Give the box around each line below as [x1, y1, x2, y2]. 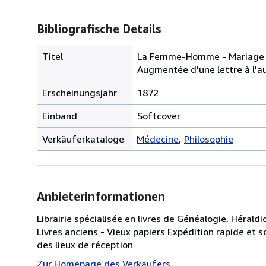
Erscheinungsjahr [42, 86, 117, 99]
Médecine [137, 132, 179, 145]
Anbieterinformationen [37, 189, 165, 203]
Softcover [137, 109, 180, 122]
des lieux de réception [37, 238, 133, 251]
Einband [42, 109, 77, 122]
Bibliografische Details [37, 21, 161, 36]
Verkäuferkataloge [42, 132, 124, 145]
